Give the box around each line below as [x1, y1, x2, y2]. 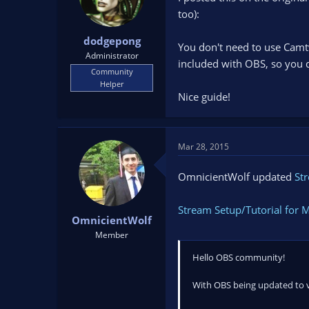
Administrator [85, 49, 139, 61]
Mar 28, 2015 [178, 141, 229, 153]
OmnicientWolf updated [178, 170, 295, 184]
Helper [100, 78, 123, 89]
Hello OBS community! [192, 250, 285, 263]
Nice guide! [178, 90, 230, 104]
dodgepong [83, 33, 141, 48]
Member [95, 228, 128, 241]
